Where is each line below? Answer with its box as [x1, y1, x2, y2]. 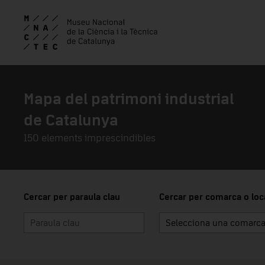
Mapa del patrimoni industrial [24, 91, 234, 108]
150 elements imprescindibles [24, 133, 156, 144]
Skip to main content [27, 29, 112, 38]
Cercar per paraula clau [24, 192, 120, 202]
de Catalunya [24, 112, 118, 129]
